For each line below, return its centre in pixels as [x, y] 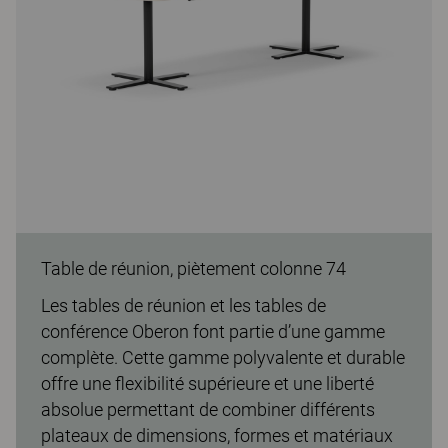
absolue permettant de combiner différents [208, 409]
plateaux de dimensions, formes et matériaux [217, 435]
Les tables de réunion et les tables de [183, 305]
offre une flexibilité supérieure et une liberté [207, 383]
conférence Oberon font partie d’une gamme [213, 331]
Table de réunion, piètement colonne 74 [193, 268]
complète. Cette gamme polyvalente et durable [223, 357]
